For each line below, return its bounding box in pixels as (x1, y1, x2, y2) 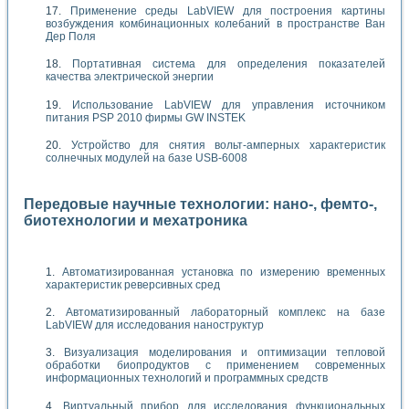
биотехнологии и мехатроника (24, 213, 247, 229)
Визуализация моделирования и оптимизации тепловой (64, 346, 386, 360)
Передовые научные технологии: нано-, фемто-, (24, 196, 377, 213)
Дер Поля (46, 29, 96, 43)
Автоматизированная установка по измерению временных (61, 265, 386, 278)
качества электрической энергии (46, 70, 214, 84)
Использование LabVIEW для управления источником (72, 98, 385, 111)
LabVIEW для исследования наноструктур (46, 318, 264, 331)
